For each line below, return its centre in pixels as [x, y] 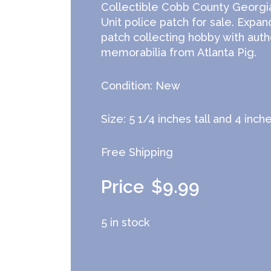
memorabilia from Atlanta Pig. [179, 52]
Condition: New [141, 86]
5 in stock [125, 222]
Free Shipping [137, 152]
